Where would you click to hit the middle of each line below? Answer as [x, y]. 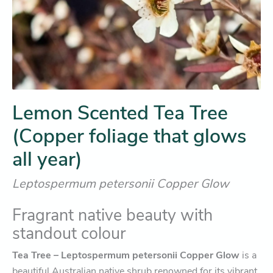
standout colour [69, 233]
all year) [47, 159]
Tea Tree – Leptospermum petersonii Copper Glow [126, 255]
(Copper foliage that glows [129, 136]
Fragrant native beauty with [112, 215]
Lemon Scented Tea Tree [120, 113]
